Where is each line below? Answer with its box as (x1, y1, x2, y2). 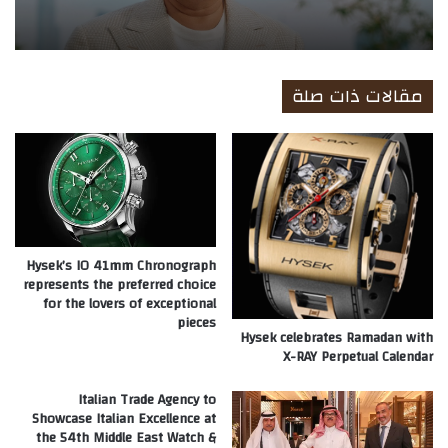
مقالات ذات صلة (292, 80, 423, 114)
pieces (177, 309, 216, 336)
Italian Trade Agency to (78, 386, 216, 413)
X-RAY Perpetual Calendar (283, 343, 433, 370)
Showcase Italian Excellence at (32, 405, 216, 432)
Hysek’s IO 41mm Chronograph (26, 252, 216, 279)
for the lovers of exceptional (43, 290, 216, 317)
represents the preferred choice (23, 271, 216, 298)
